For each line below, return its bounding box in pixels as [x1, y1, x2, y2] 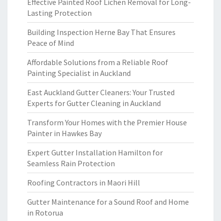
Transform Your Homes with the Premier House [27, 117, 187, 127]
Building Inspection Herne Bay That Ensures [27, 27, 176, 37]
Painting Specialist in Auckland [27, 68, 131, 78]
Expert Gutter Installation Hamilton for [27, 147, 163, 157]
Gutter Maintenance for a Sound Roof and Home [27, 197, 189, 207]
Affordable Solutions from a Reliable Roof [27, 57, 168, 67]
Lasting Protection [27, 8, 92, 18]
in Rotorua [27, 208, 63, 218]
